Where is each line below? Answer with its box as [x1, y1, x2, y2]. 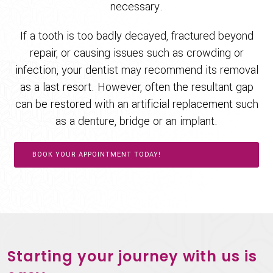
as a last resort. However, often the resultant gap [19, 79, 253, 95]
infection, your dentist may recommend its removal [15, 62, 258, 78]
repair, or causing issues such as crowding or [29, 45, 244, 61]
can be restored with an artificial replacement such [15, 96, 258, 112]
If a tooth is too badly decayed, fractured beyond [19, 28, 253, 44]
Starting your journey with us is [7, 246, 257, 266]
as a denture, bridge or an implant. [55, 113, 218, 129]
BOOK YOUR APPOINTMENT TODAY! [32, 150, 161, 159]
